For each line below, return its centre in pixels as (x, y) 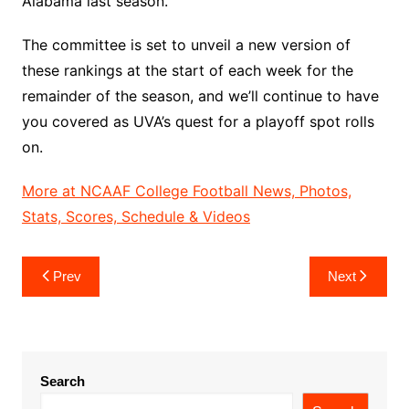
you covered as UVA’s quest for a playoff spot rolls (198, 121)
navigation (73, 297)
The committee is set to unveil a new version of (186, 44)
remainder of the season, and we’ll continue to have (200, 95)
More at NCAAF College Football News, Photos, (186, 190)
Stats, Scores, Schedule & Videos (136, 216)
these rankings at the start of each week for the (187, 70)
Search (62, 381)
